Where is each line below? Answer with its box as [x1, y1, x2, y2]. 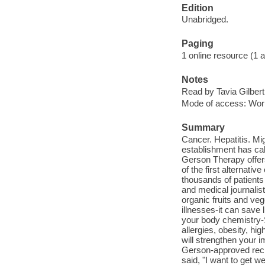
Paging [181, 38, 214, 49]
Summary [181, 122, 225, 133]
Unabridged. [181, 14, 228, 25]
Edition [181, 2, 214, 13]
